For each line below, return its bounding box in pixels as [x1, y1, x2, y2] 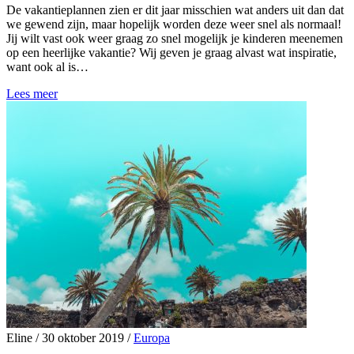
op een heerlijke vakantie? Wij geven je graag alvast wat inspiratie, [6, 46, 337, 60]
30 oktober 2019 [39, 331, 127, 345]
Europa [134, 331, 170, 345]
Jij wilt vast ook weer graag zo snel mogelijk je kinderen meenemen [6, 32, 343, 46]
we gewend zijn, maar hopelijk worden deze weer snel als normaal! [6, 17, 341, 32]
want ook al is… [6, 60, 88, 74]
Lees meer [6, 87, 58, 101]
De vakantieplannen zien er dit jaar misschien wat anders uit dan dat [6, 3, 344, 17]
